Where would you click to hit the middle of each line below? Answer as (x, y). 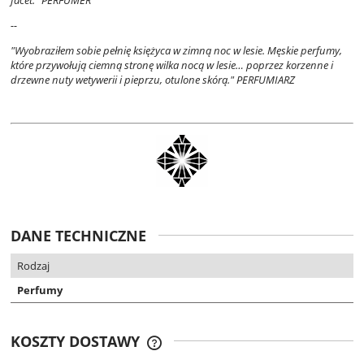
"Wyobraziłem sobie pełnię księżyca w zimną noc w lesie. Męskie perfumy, (176, 51)
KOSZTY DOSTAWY (77, 342)
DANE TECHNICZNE (78, 236)
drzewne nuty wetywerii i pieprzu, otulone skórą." (123, 80)
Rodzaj (33, 266)
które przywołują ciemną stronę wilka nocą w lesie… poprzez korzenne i (172, 65)
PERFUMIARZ (266, 80)
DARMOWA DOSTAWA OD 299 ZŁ (247, 351)
